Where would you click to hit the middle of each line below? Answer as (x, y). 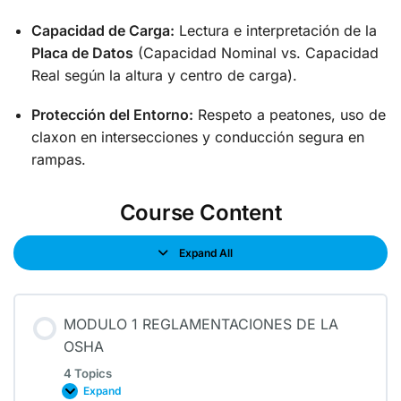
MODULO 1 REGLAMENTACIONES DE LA (201, 324)
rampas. (59, 160)
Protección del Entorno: (112, 115)
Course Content (200, 213)
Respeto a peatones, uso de (290, 115)
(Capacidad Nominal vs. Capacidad (256, 52)
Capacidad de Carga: (103, 30)
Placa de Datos (82, 52)
